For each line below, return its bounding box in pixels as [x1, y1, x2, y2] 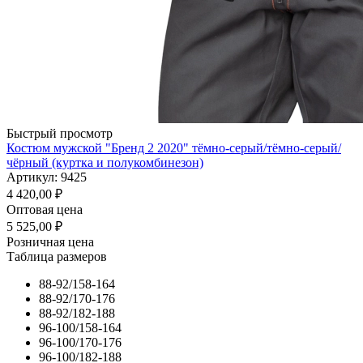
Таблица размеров [6, 250, 107, 264]
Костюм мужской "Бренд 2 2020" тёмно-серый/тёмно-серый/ [6, 141, 341, 156]
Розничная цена [6, 235, 94, 250]
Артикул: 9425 [6, 170, 87, 185]
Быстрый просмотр [6, 126, 113, 141]
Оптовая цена [6, 203, 83, 217]
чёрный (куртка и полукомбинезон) [6, 156, 203, 170]
